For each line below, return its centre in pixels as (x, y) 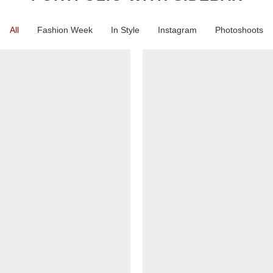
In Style (125, 30)
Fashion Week (65, 30)
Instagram (177, 30)
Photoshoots (239, 30)
